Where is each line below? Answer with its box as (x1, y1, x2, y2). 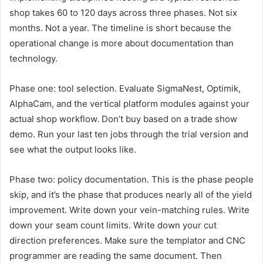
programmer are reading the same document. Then (9, 250, 222, 262)
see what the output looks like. (9, 144, 136, 156)
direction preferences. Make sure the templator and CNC (9, 235, 245, 247)
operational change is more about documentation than (9, 38, 234, 49)
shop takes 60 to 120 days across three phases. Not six (9, 7, 237, 19)
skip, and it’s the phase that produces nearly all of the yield (9, 189, 252, 201)
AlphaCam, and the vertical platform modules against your (9, 98, 249, 110)
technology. (9, 53, 58, 65)
